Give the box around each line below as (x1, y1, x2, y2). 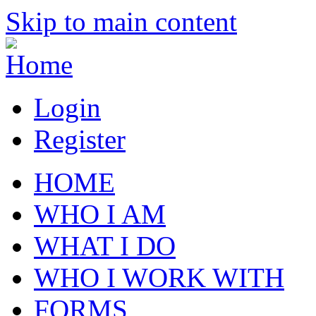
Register (34, 124, 126, 154)
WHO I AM (34, 199, 166, 229)
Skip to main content (6, 6, 237, 37)
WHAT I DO (34, 231, 176, 261)
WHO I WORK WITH (34, 262, 284, 293)
